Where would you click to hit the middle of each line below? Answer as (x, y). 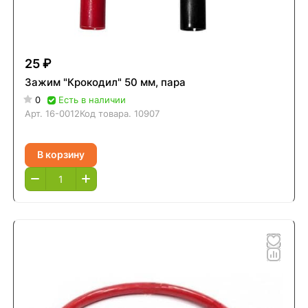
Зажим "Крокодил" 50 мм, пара (105, 82)
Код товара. (107, 113)
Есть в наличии (92, 99)
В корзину (60, 154)
